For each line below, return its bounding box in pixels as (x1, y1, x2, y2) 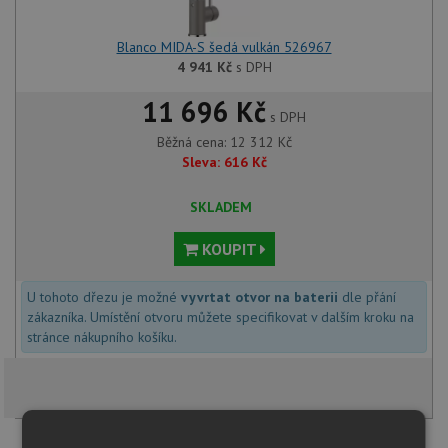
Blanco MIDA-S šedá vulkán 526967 (116, 38, 332, 57)
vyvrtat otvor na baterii (181, 288, 338, 307)
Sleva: (181, 153, 220, 172)
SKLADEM (190, 198, 252, 217)
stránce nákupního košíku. (27, 328, 177, 347)
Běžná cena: (156, 133, 230, 152)
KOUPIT (197, 239, 260, 260)
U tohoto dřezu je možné (27, 288, 181, 307)
